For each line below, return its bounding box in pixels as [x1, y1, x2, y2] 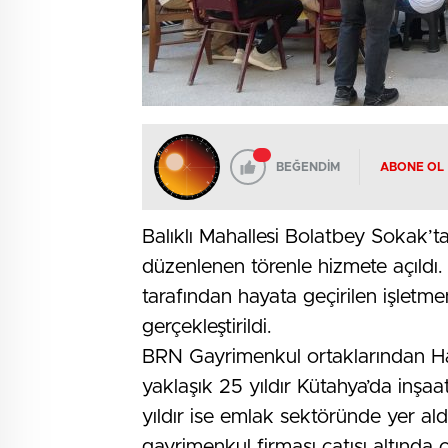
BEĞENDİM [276, 161, 340, 174]
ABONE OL [380, 161, 444, 174]
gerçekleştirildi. [142, 317, 272, 338]
